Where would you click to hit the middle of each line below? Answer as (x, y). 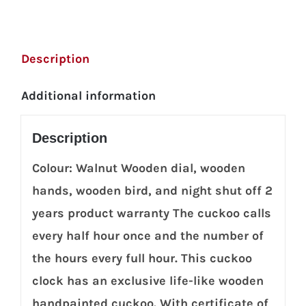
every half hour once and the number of (148, 236)
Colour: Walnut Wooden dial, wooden (138, 168)
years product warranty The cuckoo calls (151, 213)
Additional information (88, 95)
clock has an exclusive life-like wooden (148, 281)
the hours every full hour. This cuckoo (142, 259)
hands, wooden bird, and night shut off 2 (152, 191)
